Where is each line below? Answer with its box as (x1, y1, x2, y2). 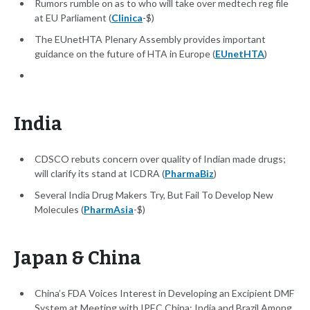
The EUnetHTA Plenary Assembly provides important (35, 33, 266, 46)
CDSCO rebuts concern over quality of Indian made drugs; (35, 153, 286, 165)
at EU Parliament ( (35, 12, 111, 24)
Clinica (111, 12, 143, 24)
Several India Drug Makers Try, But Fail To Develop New (35, 189, 273, 201)
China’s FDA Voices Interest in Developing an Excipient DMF (35, 287, 294, 300)
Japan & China (14, 247, 141, 270)
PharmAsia (84, 203, 134, 216)
